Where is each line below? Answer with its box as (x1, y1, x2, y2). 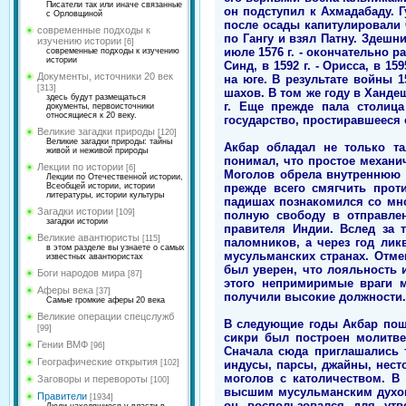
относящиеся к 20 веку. (46, 111, 137, 120)
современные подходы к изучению (46, 46, 179, 55)
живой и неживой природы (46, 146, 148, 155)
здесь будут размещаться (46, 92, 146, 101)
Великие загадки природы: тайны (46, 137, 172, 146)
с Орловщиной (46, 9, 102, 18)
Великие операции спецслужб (37, 311, 174, 322)
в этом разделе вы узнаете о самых (46, 243, 185, 252)
